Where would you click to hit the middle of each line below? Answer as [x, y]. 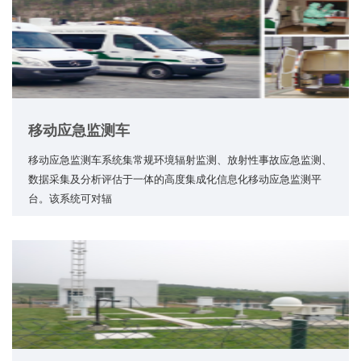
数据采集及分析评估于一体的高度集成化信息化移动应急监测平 [175, 179]
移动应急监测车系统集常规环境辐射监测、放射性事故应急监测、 [180, 160]
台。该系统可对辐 [70, 198]
